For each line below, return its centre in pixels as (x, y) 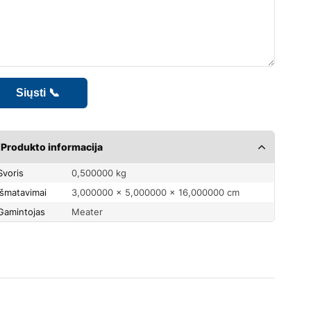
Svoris (14, 173)
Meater (87, 211)
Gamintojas (25, 211)
